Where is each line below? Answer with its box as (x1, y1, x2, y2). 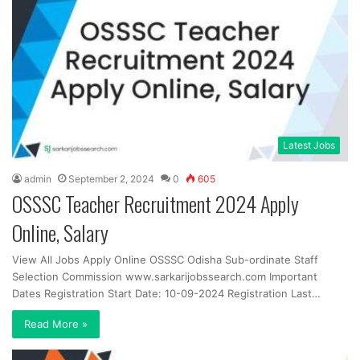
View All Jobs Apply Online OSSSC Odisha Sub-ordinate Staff (12, 252, 318, 266)
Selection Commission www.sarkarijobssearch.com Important (12, 269, 317, 283)
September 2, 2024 (68, 172, 154, 185)
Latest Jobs (283, 138, 335, 151)
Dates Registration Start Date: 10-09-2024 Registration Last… (12, 286, 321, 300)
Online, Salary (12, 216, 108, 248)
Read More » (24, 317, 88, 330)
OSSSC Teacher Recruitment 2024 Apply (12, 187, 299, 219)
